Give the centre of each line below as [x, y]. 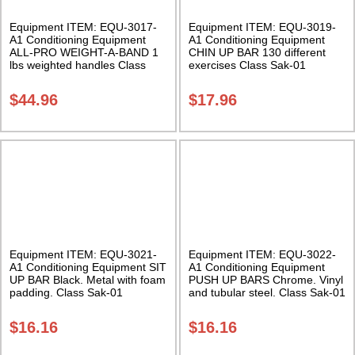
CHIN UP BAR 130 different [257, 52]
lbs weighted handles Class [78, 65]
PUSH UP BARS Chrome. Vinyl [265, 280]
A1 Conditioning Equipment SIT [88, 267]
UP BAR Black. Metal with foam [88, 280]
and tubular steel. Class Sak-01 [267, 293]
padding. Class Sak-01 [66, 293]
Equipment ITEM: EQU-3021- [83, 255]
